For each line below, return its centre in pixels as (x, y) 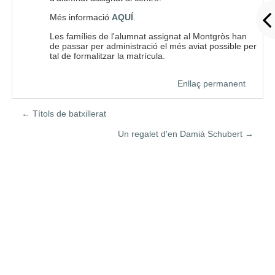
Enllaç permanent (211, 83)
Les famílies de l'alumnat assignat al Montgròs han (148, 37)
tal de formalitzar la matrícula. (107, 56)
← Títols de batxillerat (64, 113)
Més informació (80, 17)
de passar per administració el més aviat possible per (153, 46)
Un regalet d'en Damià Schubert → (186, 134)
